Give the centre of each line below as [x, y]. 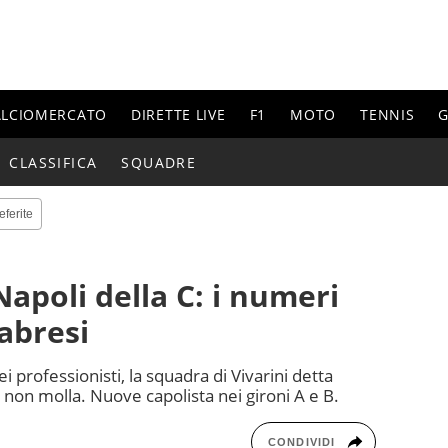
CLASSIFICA [53, 162]
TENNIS [387, 114]
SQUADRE [159, 162]
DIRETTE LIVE [178, 114]
